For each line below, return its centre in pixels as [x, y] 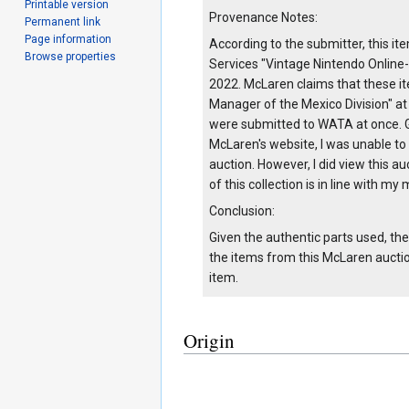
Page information [68, 39]
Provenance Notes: [263, 17]
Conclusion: [242, 210]
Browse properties [71, 56]
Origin [209, 341]
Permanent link [63, 21]
